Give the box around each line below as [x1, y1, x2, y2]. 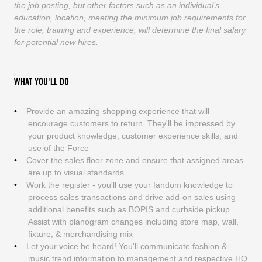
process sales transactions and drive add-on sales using [27, 192, 236, 202]
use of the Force [27, 143, 89, 153]
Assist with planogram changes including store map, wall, [27, 216, 239, 226]
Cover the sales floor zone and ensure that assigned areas [26, 155, 243, 165]
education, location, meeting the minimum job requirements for [13, 12, 246, 22]
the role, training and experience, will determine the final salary [13, 25, 246, 35]
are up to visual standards [27, 167, 124, 177]
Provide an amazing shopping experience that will [26, 106, 209, 116]
